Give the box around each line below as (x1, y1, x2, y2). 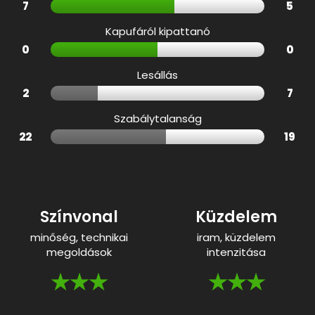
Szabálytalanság (113, 111, 202, 127)
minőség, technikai (30, 230, 128, 245)
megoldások (46, 245, 112, 260)
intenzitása (207, 245, 266, 260)
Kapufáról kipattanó (105, 24, 210, 39)
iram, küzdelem (197, 230, 276, 245)
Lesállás (137, 67, 178, 83)
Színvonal (39, 206, 118, 229)
